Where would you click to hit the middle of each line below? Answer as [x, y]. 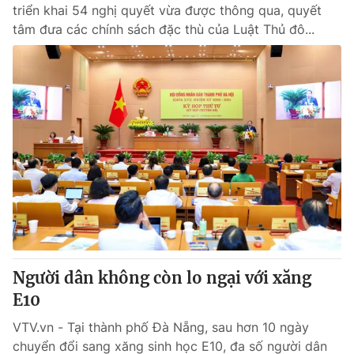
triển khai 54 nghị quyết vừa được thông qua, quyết [167, 10]
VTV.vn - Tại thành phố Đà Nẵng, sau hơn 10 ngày [161, 327]
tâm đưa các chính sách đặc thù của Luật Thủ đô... [164, 29]
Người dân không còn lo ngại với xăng [162, 278]
